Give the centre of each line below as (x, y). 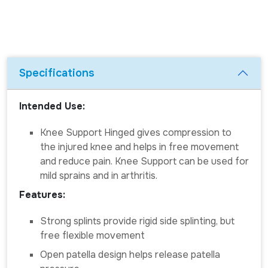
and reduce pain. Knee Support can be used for (144, 161)
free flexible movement (92, 235)
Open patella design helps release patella (130, 254)
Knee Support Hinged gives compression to (136, 132)
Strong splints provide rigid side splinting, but (137, 221)
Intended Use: (52, 106)
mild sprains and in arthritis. (99, 175)
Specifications (57, 73)
